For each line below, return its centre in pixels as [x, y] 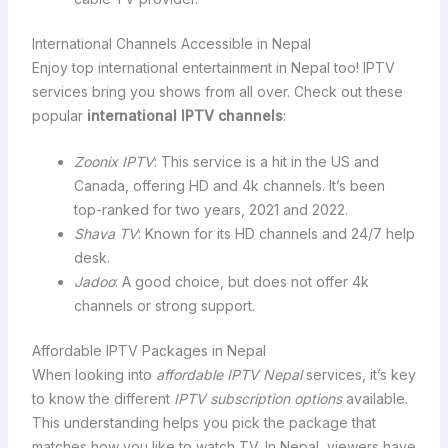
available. [374, 398]
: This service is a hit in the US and [266, 161]
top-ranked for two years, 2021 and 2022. [210, 209]
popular [59, 115]
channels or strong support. [164, 305]
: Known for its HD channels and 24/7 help [276, 233]
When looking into [93, 374]
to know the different [102, 398]
